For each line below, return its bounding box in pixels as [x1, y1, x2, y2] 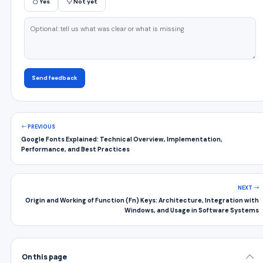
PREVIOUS [26, 123, 55, 130]
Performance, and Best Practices [21, 145, 130, 153]
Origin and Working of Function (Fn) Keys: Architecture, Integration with [25, 196, 259, 204]
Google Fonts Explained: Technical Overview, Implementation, [21, 135, 222, 143]
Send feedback [32, 73, 77, 82]
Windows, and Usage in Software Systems [124, 206, 259, 214]
